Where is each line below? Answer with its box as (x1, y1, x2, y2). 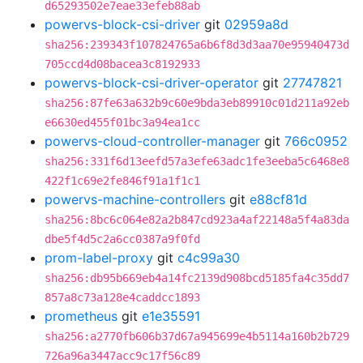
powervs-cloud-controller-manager (45, 133, 260, 149)
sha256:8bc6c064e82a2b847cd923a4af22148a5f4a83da (45, 213, 349, 226)
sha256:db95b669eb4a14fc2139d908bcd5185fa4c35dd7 (45, 271, 349, 284)
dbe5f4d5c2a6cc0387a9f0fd (45, 233, 200, 246)
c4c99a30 (177, 250, 240, 266)
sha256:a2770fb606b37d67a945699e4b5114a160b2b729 (45, 330, 349, 343)
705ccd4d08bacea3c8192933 (45, 58, 200, 70)
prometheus (45, 308, 117, 324)
